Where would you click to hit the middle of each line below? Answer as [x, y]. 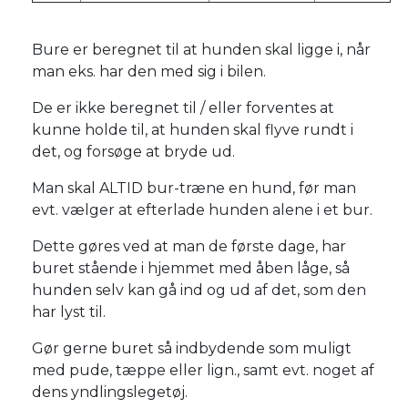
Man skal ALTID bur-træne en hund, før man [194, 188]
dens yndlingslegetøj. [110, 392]
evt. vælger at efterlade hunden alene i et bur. [202, 209]
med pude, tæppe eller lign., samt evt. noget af [203, 370]
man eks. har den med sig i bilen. [149, 71]
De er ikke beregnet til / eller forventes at [183, 107]
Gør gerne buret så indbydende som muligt [192, 348]
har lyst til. [69, 311]
